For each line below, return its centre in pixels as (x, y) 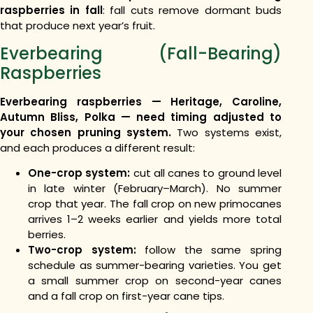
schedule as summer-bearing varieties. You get (155, 265)
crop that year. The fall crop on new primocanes (155, 204)
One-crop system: (81, 173)
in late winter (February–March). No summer (155, 189)
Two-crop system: (87, 250)
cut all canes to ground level (208, 173)
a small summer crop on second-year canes (155, 281)
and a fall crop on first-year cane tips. (126, 296)
